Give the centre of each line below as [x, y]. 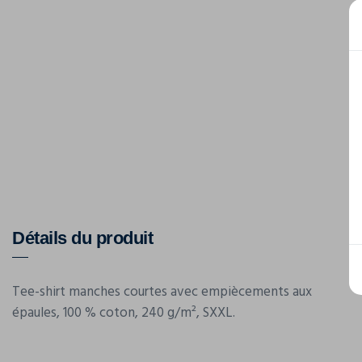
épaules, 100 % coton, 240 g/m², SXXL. [124, 313]
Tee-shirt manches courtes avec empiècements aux [162, 292]
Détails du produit [82, 238]
